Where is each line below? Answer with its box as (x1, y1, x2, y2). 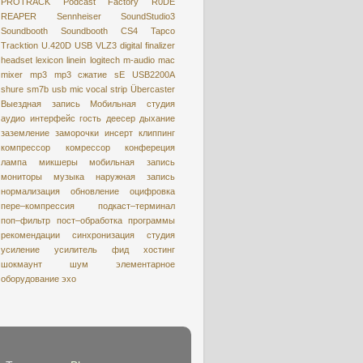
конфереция (125, 142, 175, 152)
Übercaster (130, 83, 176, 94)
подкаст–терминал (98, 200, 175, 211)
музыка (53, 171, 84, 181)
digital (120, 40, 142, 50)
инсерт (105, 127, 133, 138)
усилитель (54, 244, 97, 254)
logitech (89, 54, 120, 65)
